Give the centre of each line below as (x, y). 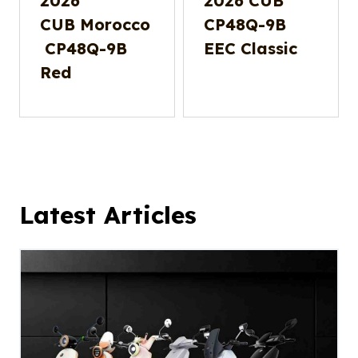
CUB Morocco (95, 25)
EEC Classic (251, 49)
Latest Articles (108, 215)
